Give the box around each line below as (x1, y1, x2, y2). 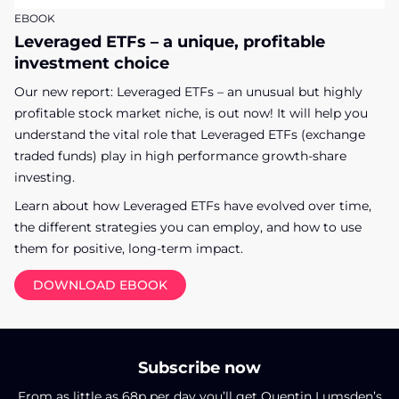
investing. (14, 168, 75, 185)
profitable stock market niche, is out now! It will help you (14, 104, 368, 121)
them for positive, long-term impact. (14, 240, 243, 256)
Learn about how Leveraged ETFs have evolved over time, (14, 197, 371, 214)
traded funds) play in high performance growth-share (14, 147, 346, 164)
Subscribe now (138, 357, 261, 378)
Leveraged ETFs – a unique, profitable (14, 31, 325, 52)
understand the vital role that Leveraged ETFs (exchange (14, 126, 365, 142)
